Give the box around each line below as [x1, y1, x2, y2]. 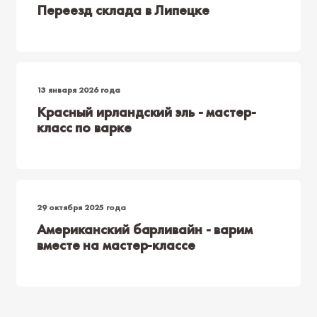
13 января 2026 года [37, 84, 120, 96]
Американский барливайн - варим [37, 220, 253, 238]
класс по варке [37, 118, 132, 137]
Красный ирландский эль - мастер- [37, 103, 256, 121]
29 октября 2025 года [37, 202, 126, 213]
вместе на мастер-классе [37, 236, 195, 254]
